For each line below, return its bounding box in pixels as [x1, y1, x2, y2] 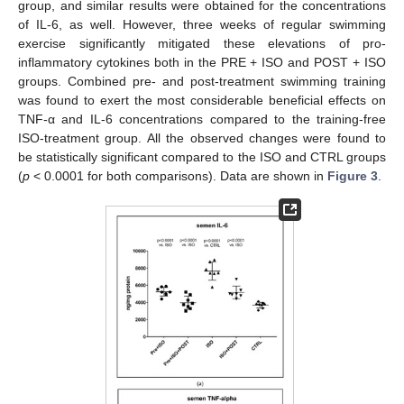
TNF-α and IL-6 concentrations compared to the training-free [18, 111, 386, 126]
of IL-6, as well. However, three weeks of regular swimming [18, 16, 386, 32]
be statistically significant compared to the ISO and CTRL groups [18, 149, 386, 164]
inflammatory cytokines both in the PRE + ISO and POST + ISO [18, 54, 386, 69]
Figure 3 [327, 168, 378, 183]
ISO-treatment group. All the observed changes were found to [18, 130, 386, 145]
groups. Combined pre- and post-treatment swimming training [18, 73, 386, 88]
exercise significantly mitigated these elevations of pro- [18, 35, 386, 50]
